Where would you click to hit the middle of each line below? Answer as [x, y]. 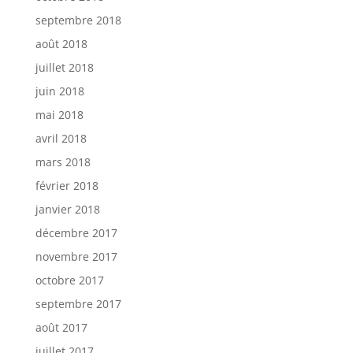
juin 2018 [59, 91]
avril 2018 [61, 138]
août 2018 [61, 44]
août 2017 [61, 327]
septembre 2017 [78, 304]
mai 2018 [59, 115]
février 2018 [67, 186]
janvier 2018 [67, 209]
